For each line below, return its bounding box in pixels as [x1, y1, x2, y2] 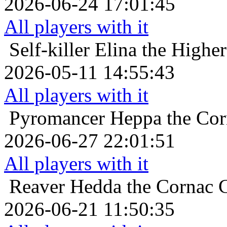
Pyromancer [9, 106, 105, 129]
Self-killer [9, 38, 90, 60]
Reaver [9, 175, 65, 197]
